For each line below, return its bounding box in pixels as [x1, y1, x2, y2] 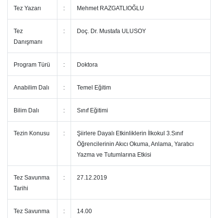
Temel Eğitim [77, 84, 111, 91]
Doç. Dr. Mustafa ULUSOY [77, 28, 147, 35]
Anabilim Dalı [14, 84, 49, 91]
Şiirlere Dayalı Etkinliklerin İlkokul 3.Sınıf [77, 130, 183, 137]
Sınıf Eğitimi [77, 107, 109, 114]
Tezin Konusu [14, 130, 51, 137]
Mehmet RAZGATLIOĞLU [77, 5, 144, 12]
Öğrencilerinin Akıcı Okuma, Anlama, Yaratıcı [77, 141, 194, 147]
